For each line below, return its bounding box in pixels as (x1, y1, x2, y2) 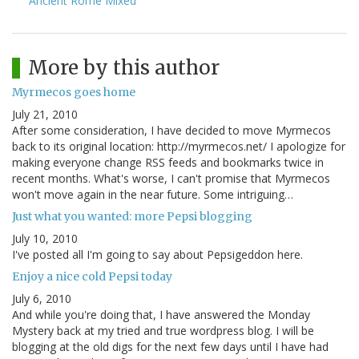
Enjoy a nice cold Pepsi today (12, 269, 172, 284)
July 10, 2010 (12, 231, 78, 247)
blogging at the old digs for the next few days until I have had (12, 339, 329, 355)
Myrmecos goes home (12, 85, 135, 100)
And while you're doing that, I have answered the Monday (12, 307, 310, 323)
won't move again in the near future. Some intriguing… (12, 187, 293, 203)
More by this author (28, 55, 220, 81)
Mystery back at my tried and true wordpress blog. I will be (12, 323, 314, 339)
